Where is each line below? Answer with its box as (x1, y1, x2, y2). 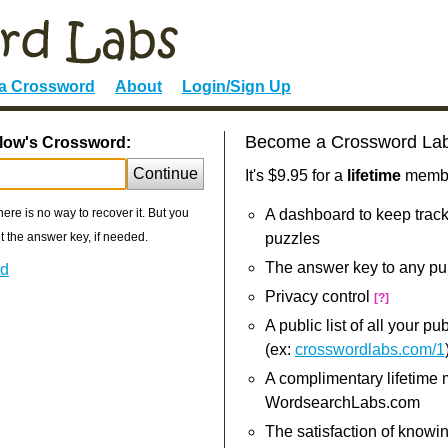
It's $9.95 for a (244, 167, 347, 184)
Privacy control (264, 288, 374, 305)
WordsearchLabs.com (264, 394, 420, 411)
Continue (132, 165, 198, 182)
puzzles (264, 230, 320, 247)
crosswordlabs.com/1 (294, 341, 445, 358)
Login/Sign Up (182, 78, 291, 95)
